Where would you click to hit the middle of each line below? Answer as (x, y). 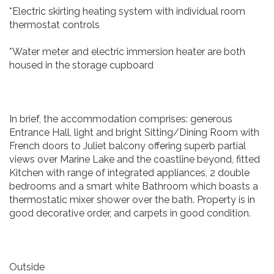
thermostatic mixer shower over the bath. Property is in (132, 200)
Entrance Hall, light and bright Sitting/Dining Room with (134, 132)
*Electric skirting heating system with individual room (127, 11)
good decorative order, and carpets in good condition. (130, 213)
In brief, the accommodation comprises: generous (121, 119)
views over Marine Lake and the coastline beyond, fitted (135, 159)
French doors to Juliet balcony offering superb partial (128, 146)
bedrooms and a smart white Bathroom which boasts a (134, 186)
